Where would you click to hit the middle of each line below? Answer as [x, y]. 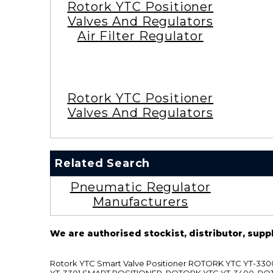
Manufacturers [140, 201]
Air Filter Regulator [140, 36]
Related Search [103, 163]
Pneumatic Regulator [140, 187]
